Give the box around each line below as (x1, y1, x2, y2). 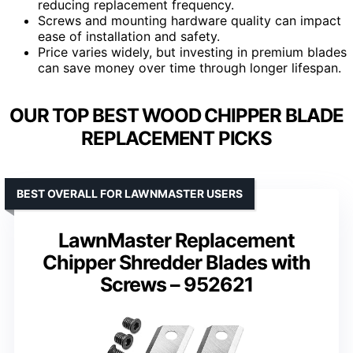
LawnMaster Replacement (58, 228, 295, 252)
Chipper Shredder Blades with (43, 250, 310, 274)
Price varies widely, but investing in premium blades (38, 43, 347, 60)
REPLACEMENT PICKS (81, 126, 272, 150)
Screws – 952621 (100, 272, 253, 296)
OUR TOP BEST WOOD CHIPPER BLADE (9, 103, 344, 127)
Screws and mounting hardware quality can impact (38, 12, 341, 28)
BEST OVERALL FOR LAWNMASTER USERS (17, 186, 243, 200)
